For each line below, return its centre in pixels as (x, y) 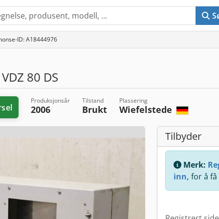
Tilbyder (183, 136)
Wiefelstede (147, 109)
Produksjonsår (50, 100)
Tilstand (93, 100)
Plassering (133, 100)
